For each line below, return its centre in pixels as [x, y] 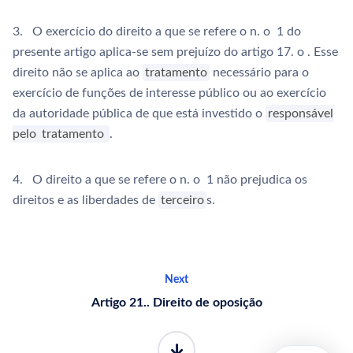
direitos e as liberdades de [85, 200]
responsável [301, 113]
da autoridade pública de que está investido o [139, 113]
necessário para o [260, 72]
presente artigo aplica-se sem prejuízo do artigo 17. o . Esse [175, 52]
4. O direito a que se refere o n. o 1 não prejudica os [160, 180]
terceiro [183, 200]
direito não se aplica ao [78, 72]
